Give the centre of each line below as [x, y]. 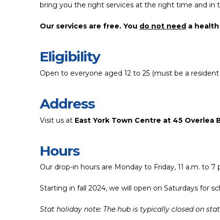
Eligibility [70, 57]
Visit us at [57, 120]
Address [67, 104]
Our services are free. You [89, 26]
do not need [163, 26]
